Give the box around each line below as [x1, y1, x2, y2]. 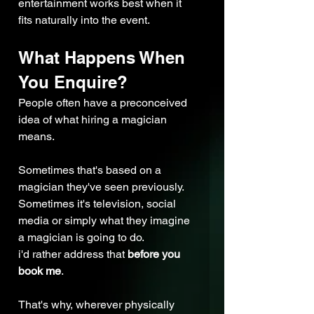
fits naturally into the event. [18, 13, 150, 27]
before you [128, 247, 183, 261]
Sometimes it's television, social [18, 197, 179, 211]
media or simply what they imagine [18, 214, 193, 228]
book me [18, 264, 61, 278]
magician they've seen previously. [18, 180, 186, 194]
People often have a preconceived [18, 96, 190, 110]
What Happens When [18, 48, 190, 68]
